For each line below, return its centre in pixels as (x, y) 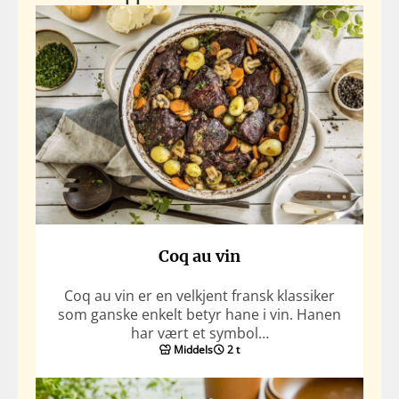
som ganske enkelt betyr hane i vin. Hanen (199, 315)
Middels (193, 350)
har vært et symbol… (199, 334)
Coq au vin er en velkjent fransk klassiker (199, 296)
